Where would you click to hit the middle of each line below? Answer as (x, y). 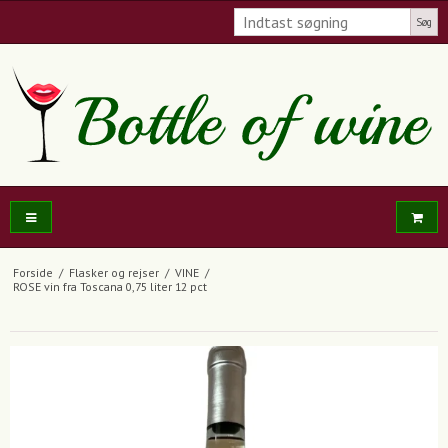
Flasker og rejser (113, 273)
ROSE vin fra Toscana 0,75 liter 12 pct (109, 287)
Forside (32, 273)
